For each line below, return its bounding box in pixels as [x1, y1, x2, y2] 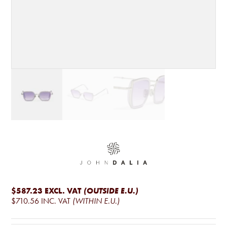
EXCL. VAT [45, 185, 82, 196]
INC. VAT [41, 196, 71, 206]
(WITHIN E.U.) [72, 196, 120, 206]
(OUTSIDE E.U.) [84, 185, 139, 196]
